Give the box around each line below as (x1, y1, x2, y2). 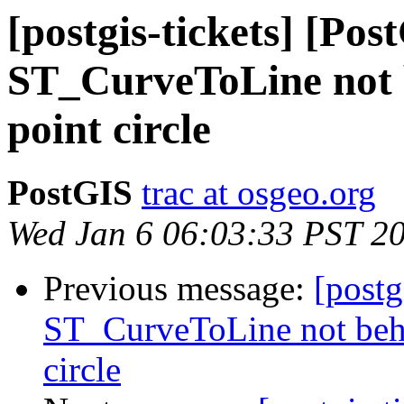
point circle (7, 106, 211, 152)
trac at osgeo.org (142, 173, 376, 213)
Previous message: (43, 269, 314, 308)
